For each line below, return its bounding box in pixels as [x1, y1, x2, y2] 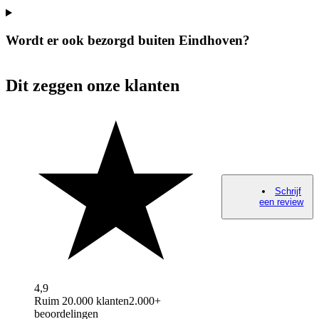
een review [259, 197, 304, 208]
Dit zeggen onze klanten [6, 75, 179, 95]
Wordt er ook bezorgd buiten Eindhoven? [6, 32, 250, 48]
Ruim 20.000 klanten [34, 295, 129, 308]
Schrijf [275, 186, 302, 197]
